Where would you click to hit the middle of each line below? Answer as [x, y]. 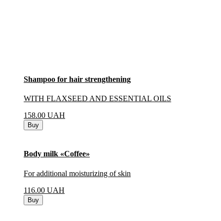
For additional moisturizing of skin [77, 173]
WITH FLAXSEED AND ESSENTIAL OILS [97, 99]
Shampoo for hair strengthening [77, 79]
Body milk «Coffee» [57, 154]
